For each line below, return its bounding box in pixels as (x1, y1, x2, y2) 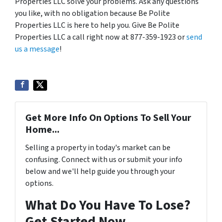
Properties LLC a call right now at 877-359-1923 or (15, 31, 186, 43)
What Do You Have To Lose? (25, 195, 190, 215)
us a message (15, 43, 59, 55)
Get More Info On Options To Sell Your (25, 111, 191, 125)
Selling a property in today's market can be (25, 142, 170, 153)
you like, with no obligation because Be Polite (15, 7, 170, 19)
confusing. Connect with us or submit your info (25, 154, 182, 165)
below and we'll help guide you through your (25, 166, 175, 177)
